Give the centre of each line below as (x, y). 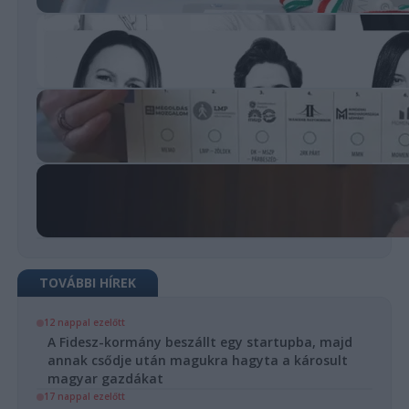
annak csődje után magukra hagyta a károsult (197, 361)
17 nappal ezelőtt (84, 397)
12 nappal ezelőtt (84, 323)
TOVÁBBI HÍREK (87, 283)
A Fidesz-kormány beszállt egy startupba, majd (199, 342)
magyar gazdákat (105, 379)
